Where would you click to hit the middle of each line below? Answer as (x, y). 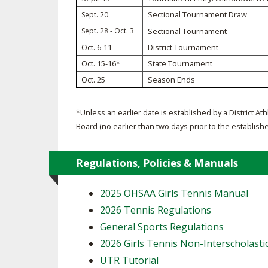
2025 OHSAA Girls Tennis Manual (174, 193)
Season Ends (171, 80)
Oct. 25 (93, 80)
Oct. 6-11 (97, 47)
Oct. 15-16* (101, 63)
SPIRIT (219, 22)
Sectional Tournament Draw (197, 14)
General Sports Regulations (162, 227)
